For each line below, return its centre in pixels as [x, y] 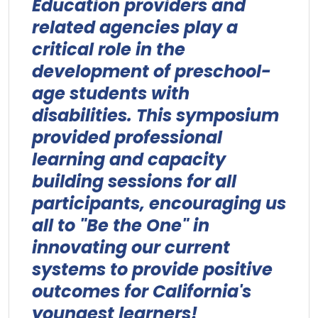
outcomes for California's [142, 292]
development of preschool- [152, 72]
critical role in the [109, 50]
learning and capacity [129, 160]
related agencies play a [135, 28]
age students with [111, 94]
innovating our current [131, 248]
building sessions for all [134, 182]
